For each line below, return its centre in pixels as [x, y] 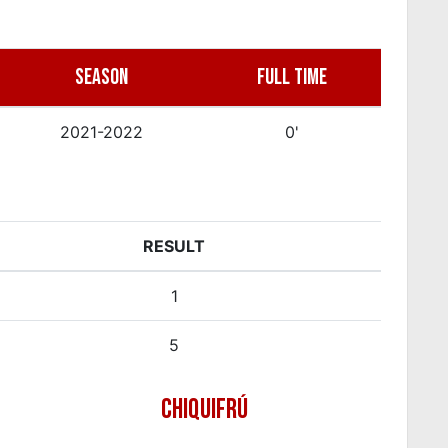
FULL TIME [291, 77]
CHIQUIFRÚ [205, 409]
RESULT [174, 245]
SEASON [102, 77]
